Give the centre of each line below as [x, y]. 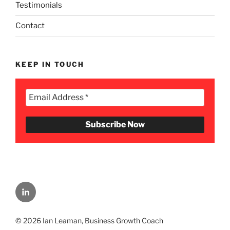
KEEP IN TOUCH [50, 64]
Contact [30, 26]
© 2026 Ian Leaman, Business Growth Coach [89, 221]
